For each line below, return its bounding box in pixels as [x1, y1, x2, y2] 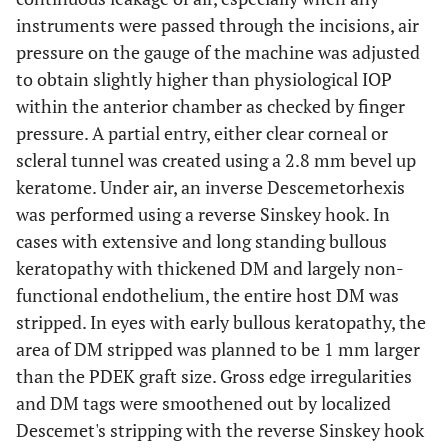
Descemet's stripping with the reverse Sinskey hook [16, 418, 424, 442]
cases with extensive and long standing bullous [16, 229, 387, 253]
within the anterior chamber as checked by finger [16, 94, 405, 118]
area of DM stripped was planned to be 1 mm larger [16, 337, 420, 361]
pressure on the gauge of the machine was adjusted [16, 40, 420, 64]
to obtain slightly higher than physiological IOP [16, 67, 392, 91]
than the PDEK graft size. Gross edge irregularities [16, 364, 412, 388]
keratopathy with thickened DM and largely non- [16, 256, 404, 280]
